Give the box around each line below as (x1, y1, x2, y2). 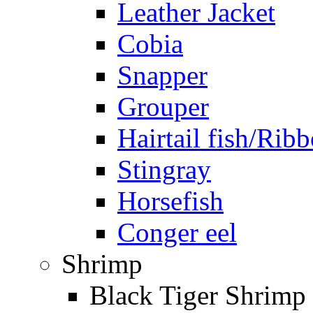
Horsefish (117, 186, 224, 216)
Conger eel (117, 217, 237, 247)
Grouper (117, 92, 209, 122)
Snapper (117, 60, 208, 90)
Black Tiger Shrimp (89, 280, 306, 310)
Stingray (117, 154, 211, 184)
